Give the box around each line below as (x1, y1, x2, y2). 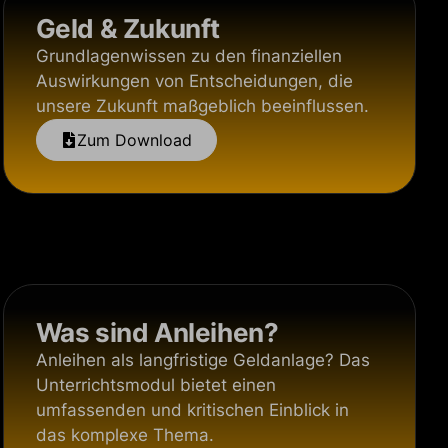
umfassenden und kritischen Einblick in (35, 400, 349, 420)
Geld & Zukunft (35, 13, 221, 44)
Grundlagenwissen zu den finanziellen (35, 46, 342, 66)
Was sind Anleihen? (35, 317, 279, 348)
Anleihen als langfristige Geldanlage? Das (35, 350, 370, 370)
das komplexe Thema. (35, 425, 214, 445)
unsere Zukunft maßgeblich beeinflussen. (35, 96, 369, 116)
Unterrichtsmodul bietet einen (35, 375, 276, 395)
